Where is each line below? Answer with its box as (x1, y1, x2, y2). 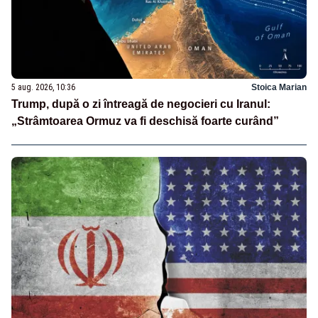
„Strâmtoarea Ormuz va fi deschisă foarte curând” (11, 114, 279, 127)
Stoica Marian (251, 82, 307, 92)
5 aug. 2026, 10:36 (11, 82, 75, 92)
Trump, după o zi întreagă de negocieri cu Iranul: (11, 97, 270, 110)
